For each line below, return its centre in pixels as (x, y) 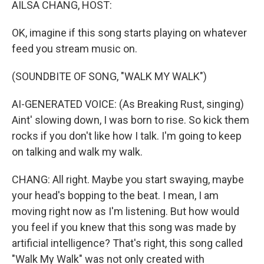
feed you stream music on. (75, 49)
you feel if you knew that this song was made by (124, 227)
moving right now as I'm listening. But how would (126, 211)
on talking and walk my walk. (77, 152)
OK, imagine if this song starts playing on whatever (129, 33)
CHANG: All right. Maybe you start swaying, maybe (128, 179)
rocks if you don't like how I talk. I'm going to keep (127, 136)
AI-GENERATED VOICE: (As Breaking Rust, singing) (128, 104)
